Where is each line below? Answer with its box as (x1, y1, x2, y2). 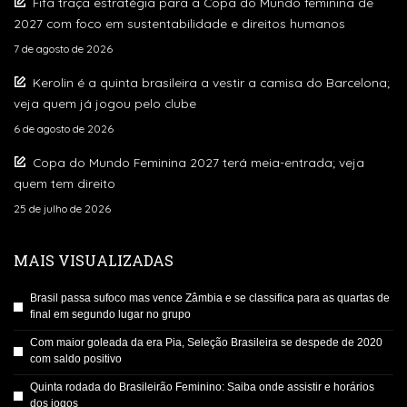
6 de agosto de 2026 (14, 122, 114, 136)
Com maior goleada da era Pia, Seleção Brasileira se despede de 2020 (30, 336, 382, 350)
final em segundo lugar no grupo (30, 308, 191, 322)
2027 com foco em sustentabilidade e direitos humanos (14, 15, 345, 32)
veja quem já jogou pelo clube (14, 95, 196, 112)
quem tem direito (14, 175, 115, 192)
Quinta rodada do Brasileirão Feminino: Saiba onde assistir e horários (30, 381, 374, 394)
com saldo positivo (30, 352, 122, 366)
